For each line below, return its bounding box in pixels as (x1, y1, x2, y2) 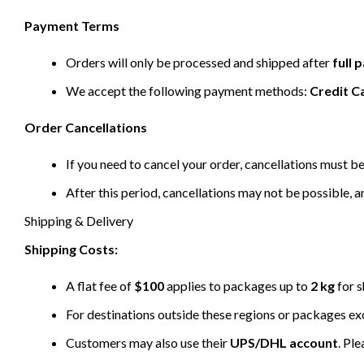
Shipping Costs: (24, 241, 118, 258)
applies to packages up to (164, 278, 310, 294)
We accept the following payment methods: (66, 83, 310, 99)
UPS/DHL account (230, 335, 338, 351)
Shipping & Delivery (24, 213, 133, 229)
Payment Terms (24, 18, 119, 34)
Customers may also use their (66, 335, 230, 351)
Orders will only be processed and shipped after (66, 54, 332, 71)
